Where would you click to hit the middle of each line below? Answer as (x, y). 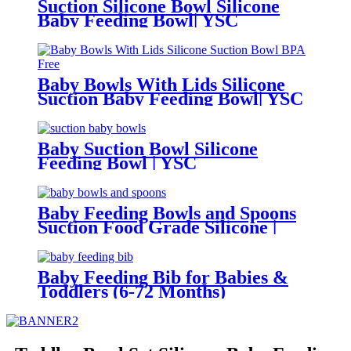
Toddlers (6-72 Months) (132, 292)
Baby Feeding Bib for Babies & (163, 278)
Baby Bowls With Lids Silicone (161, 85)
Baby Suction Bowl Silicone (148, 149)
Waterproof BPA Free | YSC (151, 306)
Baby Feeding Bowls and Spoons (167, 213)
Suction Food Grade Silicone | (157, 228)
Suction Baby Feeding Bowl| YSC (170, 99)
